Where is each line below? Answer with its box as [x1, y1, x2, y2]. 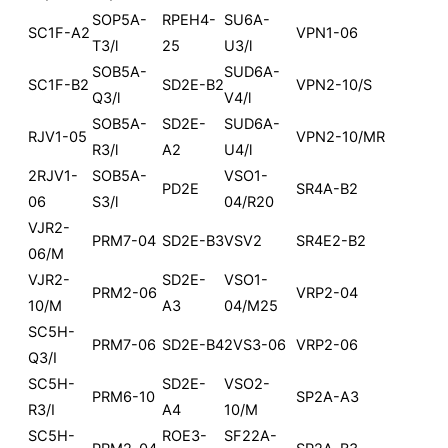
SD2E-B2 [162, 75, 224, 94]
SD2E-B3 [162, 231, 224, 250]
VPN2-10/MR [296, 127, 385, 146]
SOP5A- [92, 10, 147, 29]
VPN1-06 [296, 23, 358, 42]
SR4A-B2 [296, 179, 358, 198]
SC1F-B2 [28, 75, 89, 94]
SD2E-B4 [162, 335, 224, 354]
